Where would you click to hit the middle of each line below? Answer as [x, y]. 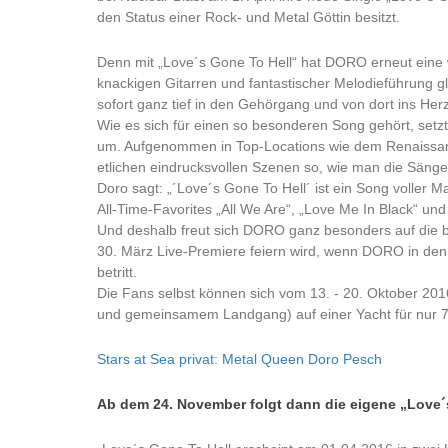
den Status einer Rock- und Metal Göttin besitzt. [248, 17]
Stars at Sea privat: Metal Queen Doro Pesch [239, 359]
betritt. [117, 272]
